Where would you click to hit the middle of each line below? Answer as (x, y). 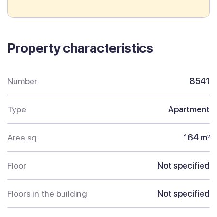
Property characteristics (80, 48)
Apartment (189, 109)
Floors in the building (47, 194)
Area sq (22, 138)
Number (22, 81)
